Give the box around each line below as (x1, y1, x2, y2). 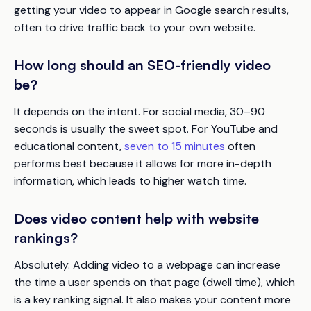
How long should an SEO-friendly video (14, 56, 271, 74)
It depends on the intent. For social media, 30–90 (14, 103, 265, 119)
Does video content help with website (14, 209, 259, 227)
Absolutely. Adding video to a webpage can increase (14, 257, 280, 272)
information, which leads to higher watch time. (14, 173, 246, 188)
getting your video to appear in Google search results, (14, 2, 289, 17)
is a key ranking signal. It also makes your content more (14, 292, 291, 307)
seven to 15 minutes (124, 138, 225, 153)
